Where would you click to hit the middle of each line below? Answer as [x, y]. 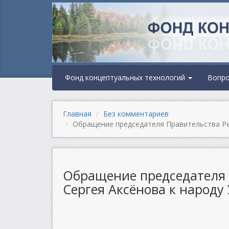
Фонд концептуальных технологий [126, 77]
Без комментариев [136, 114]
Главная [77, 114]
